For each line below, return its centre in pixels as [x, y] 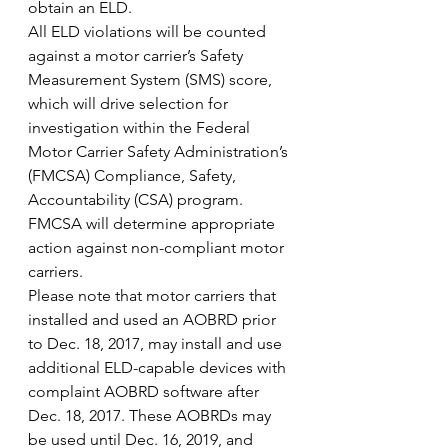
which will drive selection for [130, 104]
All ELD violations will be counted [149, 32]
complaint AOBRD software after [145, 392]
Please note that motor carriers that [154, 296]
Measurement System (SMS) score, [152, 80]
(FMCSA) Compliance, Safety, [134, 176]
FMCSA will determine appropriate [153, 224]
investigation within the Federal [141, 128]
